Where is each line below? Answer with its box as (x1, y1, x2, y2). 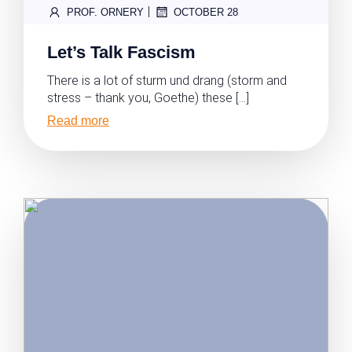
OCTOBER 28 (174, 5, 238, 18)
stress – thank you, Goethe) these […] (47, 90, 249, 105)
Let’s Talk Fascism (47, 42, 196, 62)
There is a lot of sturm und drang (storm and (47, 73, 287, 88)
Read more (47, 114, 109, 127)
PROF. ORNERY (67, 5, 144, 18)
